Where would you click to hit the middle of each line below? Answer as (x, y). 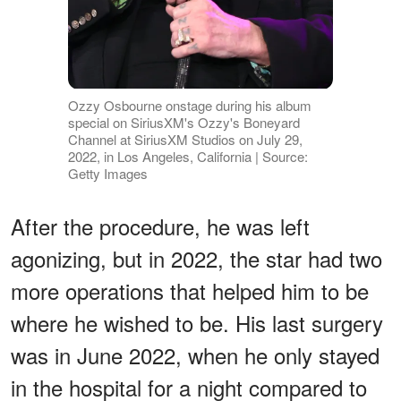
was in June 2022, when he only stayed (195, 354)
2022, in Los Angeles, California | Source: (188, 156)
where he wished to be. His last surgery (197, 322)
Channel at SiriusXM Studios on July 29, (185, 139)
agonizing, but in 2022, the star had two (196, 258)
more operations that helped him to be (190, 290)
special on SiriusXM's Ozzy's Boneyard (183, 122)
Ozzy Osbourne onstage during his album (189, 105)
